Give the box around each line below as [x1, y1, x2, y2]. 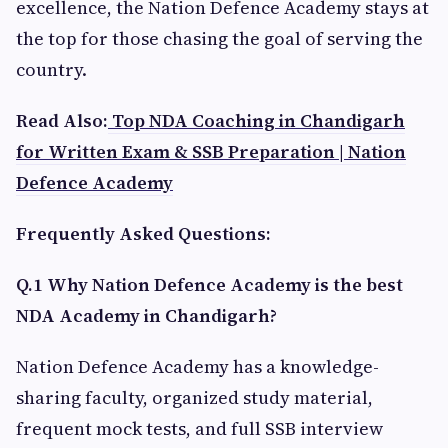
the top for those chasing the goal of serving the [16, 26, 423, 51]
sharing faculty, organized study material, [16, 385, 373, 410]
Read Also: [16, 108, 108, 133]
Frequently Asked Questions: [16, 221, 271, 246]
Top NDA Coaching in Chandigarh [108, 108, 405, 133]
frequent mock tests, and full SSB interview [16, 416, 383, 441]
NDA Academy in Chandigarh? [16, 303, 277, 328]
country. [16, 57, 87, 82]
